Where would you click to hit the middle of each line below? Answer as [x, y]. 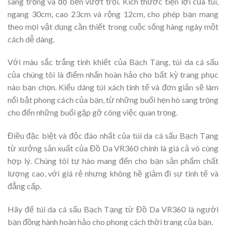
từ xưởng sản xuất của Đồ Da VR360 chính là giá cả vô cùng [113, 148]
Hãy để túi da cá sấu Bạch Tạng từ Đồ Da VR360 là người [113, 209]
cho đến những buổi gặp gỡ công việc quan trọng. [93, 112]
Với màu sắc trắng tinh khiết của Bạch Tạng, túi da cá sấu [113, 62]
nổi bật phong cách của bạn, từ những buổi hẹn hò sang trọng [113, 100]
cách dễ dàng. [31, 39]
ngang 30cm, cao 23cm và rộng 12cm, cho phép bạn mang [113, 14]
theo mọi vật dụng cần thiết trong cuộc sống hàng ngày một [113, 26]
